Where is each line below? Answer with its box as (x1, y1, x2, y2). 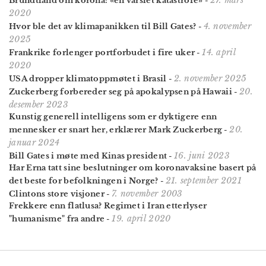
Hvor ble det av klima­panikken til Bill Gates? (9, 21, 197, 31)
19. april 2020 (112, 213, 171, 224)
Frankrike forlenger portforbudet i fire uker (9, 47, 195, 58)
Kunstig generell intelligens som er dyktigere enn (9, 111, 217, 122)
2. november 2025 (173, 72, 247, 84)
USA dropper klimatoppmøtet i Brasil (9, 73, 167, 84)
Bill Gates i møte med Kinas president (9, 150, 167, 161)
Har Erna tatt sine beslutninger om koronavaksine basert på (9, 162, 256, 173)
